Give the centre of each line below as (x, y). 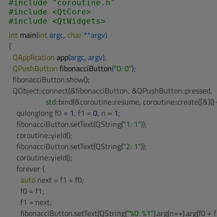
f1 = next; (30, 202)
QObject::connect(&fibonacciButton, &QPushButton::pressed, (110, 91)
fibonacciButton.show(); (49, 79)
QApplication (35, 57)
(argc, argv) (86, 57)
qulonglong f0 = (39, 113)
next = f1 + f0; (60, 180)
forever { (27, 169)
